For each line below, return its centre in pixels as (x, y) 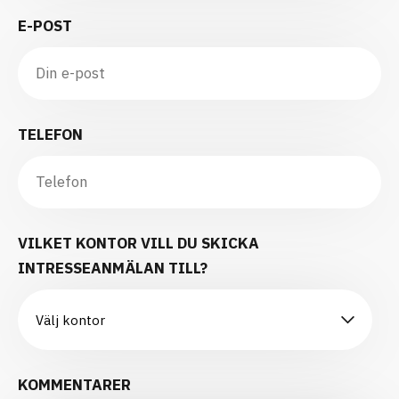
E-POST (45, 25)
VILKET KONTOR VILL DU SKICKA (138, 243)
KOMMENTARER (74, 384)
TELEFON (50, 134)
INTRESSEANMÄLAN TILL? (113, 268)
